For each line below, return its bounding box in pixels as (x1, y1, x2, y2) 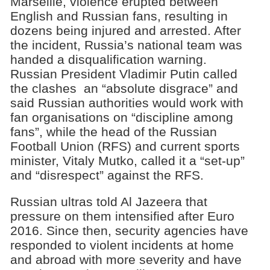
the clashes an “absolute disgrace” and (10, 81, 238, 95)
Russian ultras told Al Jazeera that (10, 195, 207, 209)
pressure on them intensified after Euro (10, 209, 234, 224)
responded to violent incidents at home (10, 238, 234, 253)
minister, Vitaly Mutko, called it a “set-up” (10, 153, 245, 168)
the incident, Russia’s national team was (10, 37, 242, 52)
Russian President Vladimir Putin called (10, 66, 237, 81)
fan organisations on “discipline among (10, 110, 233, 124)
